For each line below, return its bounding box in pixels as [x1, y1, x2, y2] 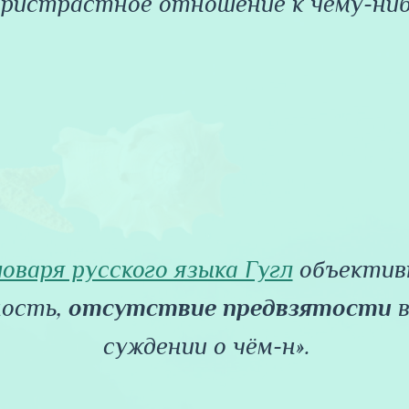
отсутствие [68, 294, 216, 322]
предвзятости [223, 294, 392, 322]
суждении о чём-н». [103, 332, 310, 361]
